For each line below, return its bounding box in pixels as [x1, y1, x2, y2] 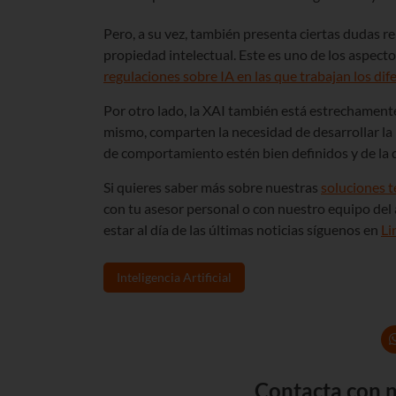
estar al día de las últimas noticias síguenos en [103, 220, 381, 238]
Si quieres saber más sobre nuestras [103, 178, 321, 195]
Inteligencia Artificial [117, 269, 232, 285]
